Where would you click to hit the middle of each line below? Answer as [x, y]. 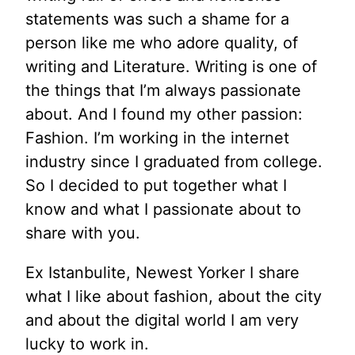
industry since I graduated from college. [174, 161]
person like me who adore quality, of [162, 42]
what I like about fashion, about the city [174, 296]
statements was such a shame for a [157, 19]
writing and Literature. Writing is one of [171, 66]
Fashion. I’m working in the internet [157, 137]
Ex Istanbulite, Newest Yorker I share [162, 272]
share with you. [83, 233]
